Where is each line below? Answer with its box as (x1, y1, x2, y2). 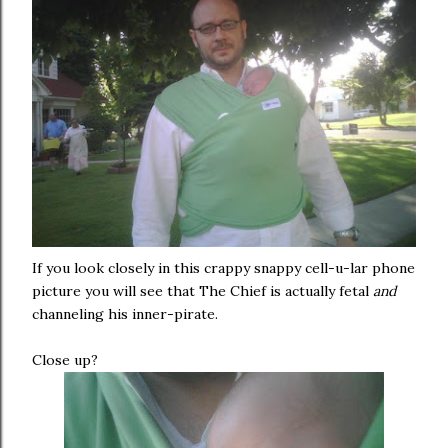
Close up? (32, 351, 98, 370)
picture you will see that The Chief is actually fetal (32, 282, 373, 301)
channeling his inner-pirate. (32, 305, 218, 324)
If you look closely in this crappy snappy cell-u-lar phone (32, 259, 415, 278)
